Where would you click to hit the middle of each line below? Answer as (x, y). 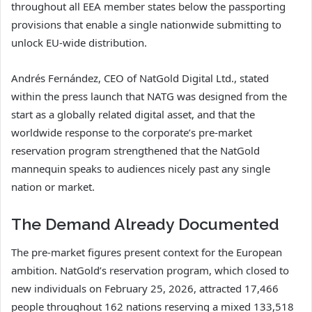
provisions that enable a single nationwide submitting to (146, 24)
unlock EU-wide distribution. (79, 42)
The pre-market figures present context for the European (147, 252)
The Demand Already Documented (145, 224)
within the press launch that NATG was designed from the (149, 96)
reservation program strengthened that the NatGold (135, 150)
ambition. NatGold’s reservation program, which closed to (150, 271)
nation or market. (53, 186)
